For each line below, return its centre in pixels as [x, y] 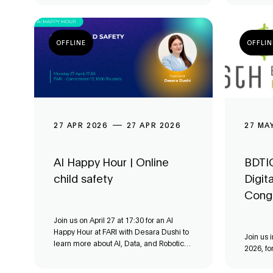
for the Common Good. [93, 255]
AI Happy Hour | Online [111, 162]
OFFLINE [71, 42]
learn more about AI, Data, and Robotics [121, 243]
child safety [83, 179]
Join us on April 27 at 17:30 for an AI [113, 220]
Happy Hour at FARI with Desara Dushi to [118, 232]
